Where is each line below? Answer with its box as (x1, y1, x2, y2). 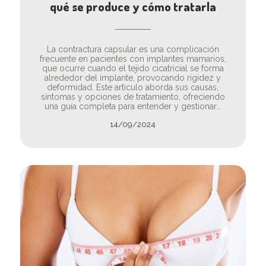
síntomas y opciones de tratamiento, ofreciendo (40, 91, 225, 102)
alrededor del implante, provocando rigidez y (45, 72, 221, 83)
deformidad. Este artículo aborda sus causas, (47, 82, 219, 92)
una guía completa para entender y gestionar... (44, 101, 221, 111)
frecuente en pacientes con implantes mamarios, (39, 53, 226, 64)
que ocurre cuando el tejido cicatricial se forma (42, 63, 224, 73)
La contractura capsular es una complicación (46, 44, 219, 54)
